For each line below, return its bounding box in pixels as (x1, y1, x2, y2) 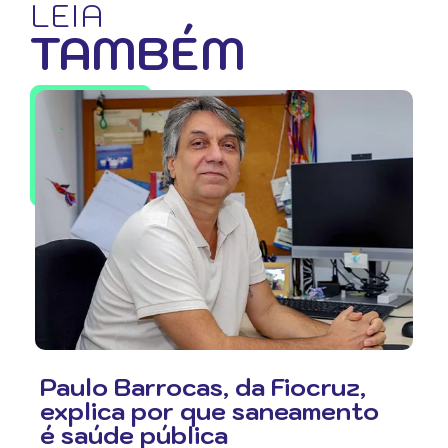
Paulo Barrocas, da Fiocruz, (40, 371, 366, 403)
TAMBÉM (30, 24, 245, 82)
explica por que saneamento (40, 395, 379, 427)
